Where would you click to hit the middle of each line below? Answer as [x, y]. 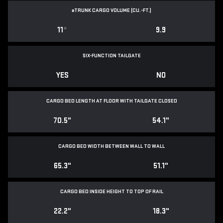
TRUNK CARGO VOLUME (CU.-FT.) [113, 10]
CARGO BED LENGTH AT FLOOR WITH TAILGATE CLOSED [111, 101]
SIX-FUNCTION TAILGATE [111, 56]
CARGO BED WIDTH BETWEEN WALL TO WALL [111, 146]
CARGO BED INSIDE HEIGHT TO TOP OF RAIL [111, 192]
